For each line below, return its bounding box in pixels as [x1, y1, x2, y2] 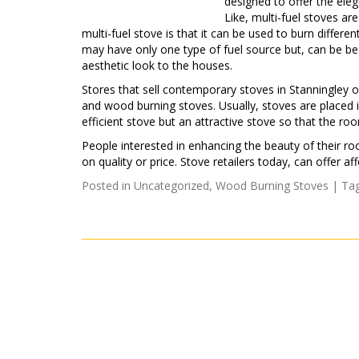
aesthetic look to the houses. [82, 58, 232, 73]
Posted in [82, 178, 134, 193]
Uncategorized [134, 178, 209, 193]
